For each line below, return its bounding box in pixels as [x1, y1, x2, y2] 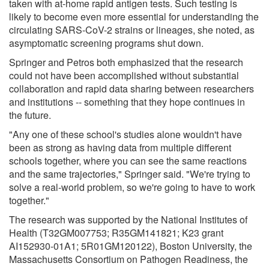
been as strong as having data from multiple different [9, 140, 231, 154]
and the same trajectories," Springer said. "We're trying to [9, 166, 250, 181]
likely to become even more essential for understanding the [9, 9, 259, 23]
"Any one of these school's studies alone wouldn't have [9, 127, 242, 141]
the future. [9, 107, 51, 122]
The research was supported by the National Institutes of [9, 212, 247, 226]
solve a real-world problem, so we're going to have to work [9, 180, 255, 194]
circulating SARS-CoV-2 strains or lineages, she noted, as [9, 22, 255, 37]
